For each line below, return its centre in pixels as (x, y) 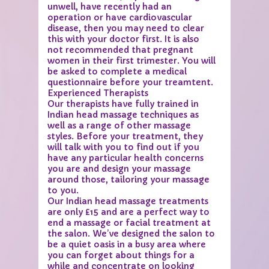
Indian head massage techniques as (123, 114)
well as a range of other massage (119, 125)
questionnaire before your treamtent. (130, 82)
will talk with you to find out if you (123, 147)
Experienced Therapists (98, 93)
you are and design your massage (119, 168)
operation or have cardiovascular (120, 17)
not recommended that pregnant (120, 50)
